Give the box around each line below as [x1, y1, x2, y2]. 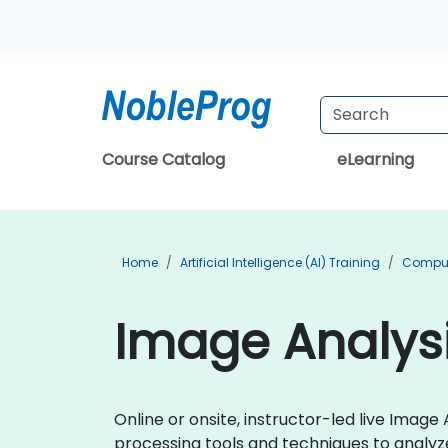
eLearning [336, 148, 414, 171]
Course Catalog [102, 148, 225, 171]
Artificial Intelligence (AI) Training [180, 254, 380, 271]
